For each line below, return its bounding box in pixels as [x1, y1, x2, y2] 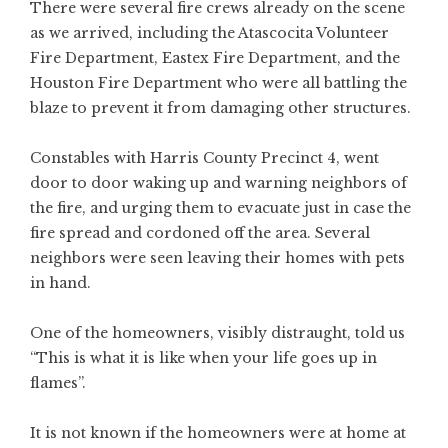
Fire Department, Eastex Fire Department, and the [30, 49, 400, 68]
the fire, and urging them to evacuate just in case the [30, 199, 411, 218]
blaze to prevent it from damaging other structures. [30, 99, 411, 118]
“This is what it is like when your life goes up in [30, 349, 377, 368]
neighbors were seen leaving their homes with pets [30, 249, 405, 268]
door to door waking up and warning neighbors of [30, 174, 407, 193]
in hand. [30, 274, 91, 293]
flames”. [30, 374, 86, 393]
